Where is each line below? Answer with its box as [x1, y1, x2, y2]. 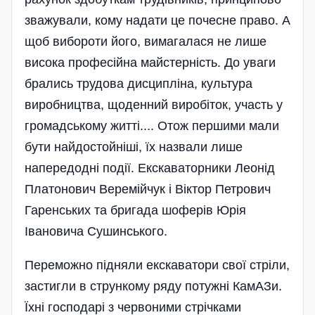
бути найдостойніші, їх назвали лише [25, 139, 243, 154]
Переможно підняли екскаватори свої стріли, [25, 257, 290, 272]
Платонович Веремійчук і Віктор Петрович [25, 181, 271, 196]
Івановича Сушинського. [25, 224, 167, 238]
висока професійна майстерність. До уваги [25, 55, 276, 70]
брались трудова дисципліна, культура [25, 76, 252, 91]
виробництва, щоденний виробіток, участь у [25, 97, 283, 112]
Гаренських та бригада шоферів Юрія [25, 202, 246, 217]
